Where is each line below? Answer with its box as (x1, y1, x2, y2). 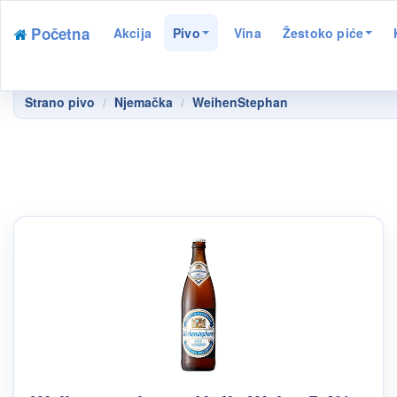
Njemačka (114, 93, 173, 111)
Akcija (113, 24, 152, 42)
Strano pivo (25, 93, 95, 111)
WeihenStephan (192, 93, 288, 111)
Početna (31, 23, 90, 44)
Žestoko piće (282, 24, 364, 42)
